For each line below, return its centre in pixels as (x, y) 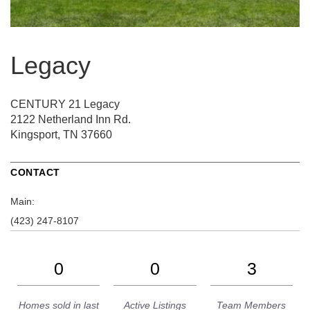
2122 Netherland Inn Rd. (71, 119)
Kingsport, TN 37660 (61, 134)
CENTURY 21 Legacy (65, 104)
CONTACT (35, 172)
